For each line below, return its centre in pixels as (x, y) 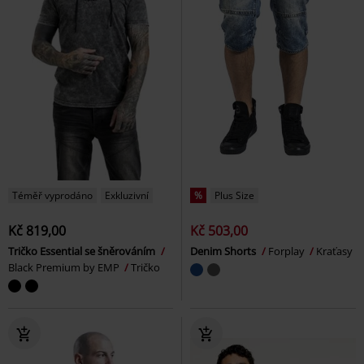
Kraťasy (334, 251)
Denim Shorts (224, 251)
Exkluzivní (127, 196)
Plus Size (234, 196)
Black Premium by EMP (65, 268)
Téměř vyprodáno (52, 196)
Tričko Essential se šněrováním (83, 251)
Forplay (288, 251)
